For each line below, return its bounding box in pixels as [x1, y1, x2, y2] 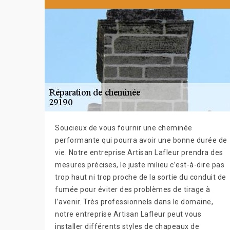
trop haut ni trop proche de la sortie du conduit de [55, 172, 226, 181]
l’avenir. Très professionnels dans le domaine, [55, 197, 213, 206]
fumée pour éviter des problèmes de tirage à [55, 185, 210, 194]
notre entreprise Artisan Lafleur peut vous [55, 209, 201, 218]
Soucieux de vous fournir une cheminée [55, 123, 193, 132]
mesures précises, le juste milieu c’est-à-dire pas [55, 160, 224, 169]
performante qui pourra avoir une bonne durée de [55, 136, 227, 144]
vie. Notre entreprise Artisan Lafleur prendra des [55, 148, 223, 157]
